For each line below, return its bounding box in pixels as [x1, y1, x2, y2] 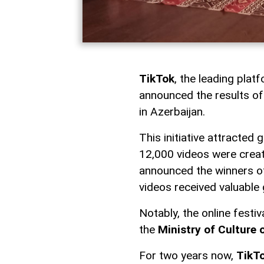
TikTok [139, 72, 174, 86]
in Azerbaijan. [139, 105, 205, 119]
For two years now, [139, 249, 236, 263]
